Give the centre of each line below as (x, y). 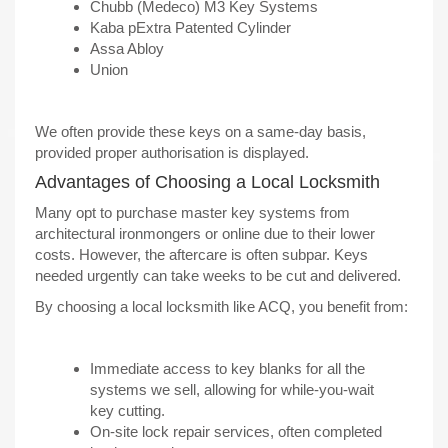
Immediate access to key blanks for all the (227, 368)
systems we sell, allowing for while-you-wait (232, 389)
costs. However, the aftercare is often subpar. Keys (201, 254)
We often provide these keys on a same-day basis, (200, 131)
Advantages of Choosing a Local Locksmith (207, 182)
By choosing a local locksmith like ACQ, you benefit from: (221, 307)
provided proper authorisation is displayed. (172, 152)
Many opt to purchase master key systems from (192, 212)
